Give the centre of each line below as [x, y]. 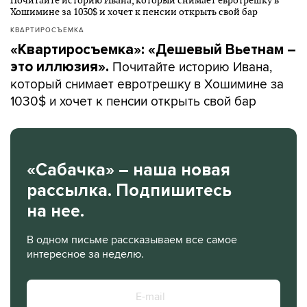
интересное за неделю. [85, 254]
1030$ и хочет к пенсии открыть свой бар [133, 100]
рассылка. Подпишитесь [129, 190]
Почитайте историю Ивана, [192, 66]
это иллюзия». [61, 66]
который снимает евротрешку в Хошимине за [147, 83]
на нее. [56, 211]
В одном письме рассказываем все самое [132, 239]
